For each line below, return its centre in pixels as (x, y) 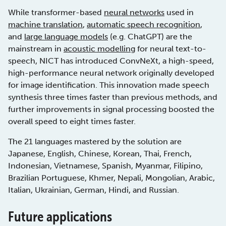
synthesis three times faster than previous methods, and (113, 97)
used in (179, 13)
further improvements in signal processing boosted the (111, 109)
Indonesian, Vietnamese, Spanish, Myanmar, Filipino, (105, 166)
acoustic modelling (99, 49)
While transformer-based (56, 13)
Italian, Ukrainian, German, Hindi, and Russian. (94, 190)
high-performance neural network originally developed (111, 73)
